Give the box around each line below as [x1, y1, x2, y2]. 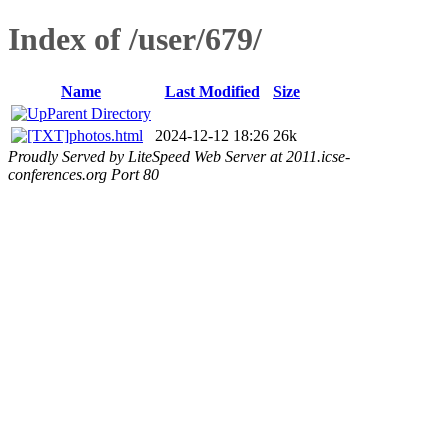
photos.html [69, 126, 143, 144]
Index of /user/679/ [8, 21, 262, 58]
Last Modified [164, 82, 260, 100]
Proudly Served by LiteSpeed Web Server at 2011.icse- [8, 147, 350, 165]
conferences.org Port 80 [8, 165, 159, 183]
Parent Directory [47, 104, 151, 122]
